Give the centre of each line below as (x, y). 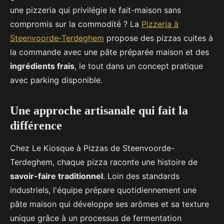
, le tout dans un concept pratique (139, 66)
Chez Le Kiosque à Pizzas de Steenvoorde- (92, 148)
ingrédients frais (42, 66)
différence (36, 126)
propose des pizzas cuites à (158, 38)
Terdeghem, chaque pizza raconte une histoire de (104, 162)
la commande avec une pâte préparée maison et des (109, 52)
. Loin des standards (141, 176)
